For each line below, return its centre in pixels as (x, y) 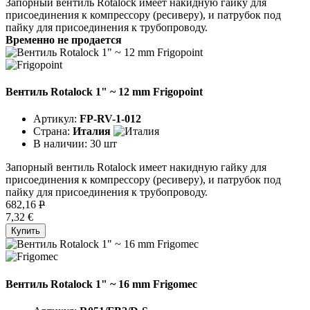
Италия (92, 131)
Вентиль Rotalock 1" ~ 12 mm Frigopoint (104, 92)
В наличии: (62, 144)
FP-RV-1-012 (110, 119)
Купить (26, 231)
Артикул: (56, 119)
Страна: (53, 131)
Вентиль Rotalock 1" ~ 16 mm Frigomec (101, 284)
